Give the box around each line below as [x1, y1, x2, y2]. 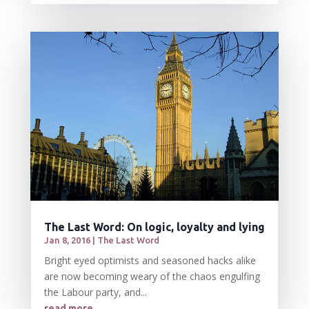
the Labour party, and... [43, 286, 147, 299]
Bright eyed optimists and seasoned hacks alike [43, 254, 256, 268]
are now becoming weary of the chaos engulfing [43, 270, 260, 283]
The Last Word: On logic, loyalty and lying [43, 221, 265, 234]
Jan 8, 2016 [43, 235, 90, 246]
